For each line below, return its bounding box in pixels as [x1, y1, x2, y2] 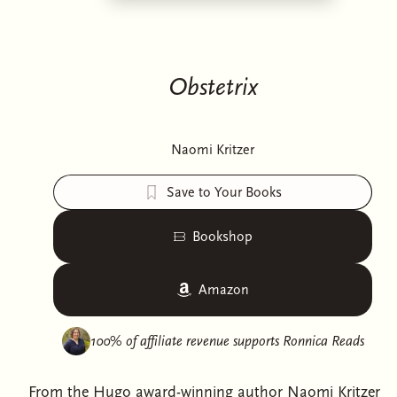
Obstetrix [167, 73, 258, 101]
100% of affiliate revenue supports [90, 333, 283, 349]
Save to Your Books [167, 184, 282, 200]
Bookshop [191, 229, 253, 245]
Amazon [198, 282, 249, 298]
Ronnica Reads [282, 333, 364, 349]
